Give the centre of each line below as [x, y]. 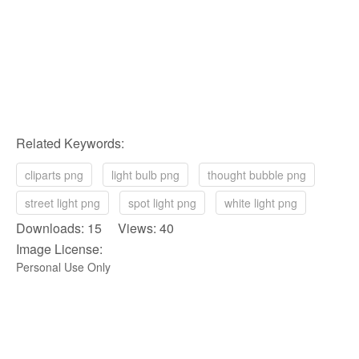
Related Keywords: [70, 143]
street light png [63, 203]
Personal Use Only [63, 267]
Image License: [59, 249]
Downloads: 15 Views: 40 [95, 228]
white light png [261, 203]
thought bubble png [257, 175]
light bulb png [145, 175]
